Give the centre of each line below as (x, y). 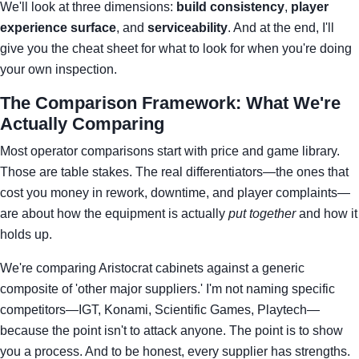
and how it (327, 214)
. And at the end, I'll (281, 28)
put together (262, 214)
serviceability (188, 28)
